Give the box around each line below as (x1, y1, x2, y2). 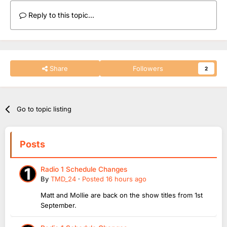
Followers (133, 64, 164, 72)
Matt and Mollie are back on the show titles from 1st (41, 191, 203, 199)
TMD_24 (51, 174, 76, 183)
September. (41, 201, 79, 209)
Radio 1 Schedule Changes (41, 165, 127, 173)
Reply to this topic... (26, 10, 94, 19)
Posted (82, 174, 106, 183)
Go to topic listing (17, 104, 72, 113)
